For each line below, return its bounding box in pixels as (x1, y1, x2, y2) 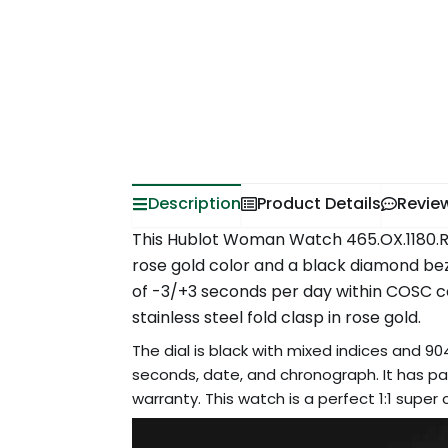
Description (148, 192, 241, 215)
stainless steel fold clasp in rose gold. (132, 306, 421, 329)
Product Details (257, 192, 381, 215)
